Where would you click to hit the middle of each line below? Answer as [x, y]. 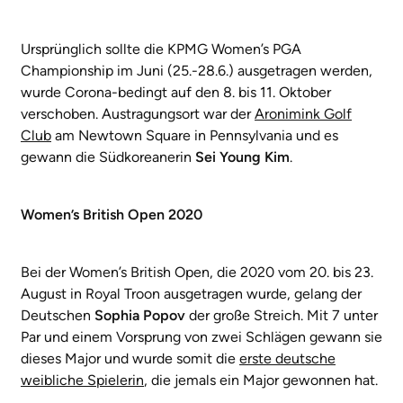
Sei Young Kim [242, 157]
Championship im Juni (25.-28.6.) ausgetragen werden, [197, 70]
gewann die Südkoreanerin [108, 157]
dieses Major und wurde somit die [130, 358]
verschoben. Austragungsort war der [138, 113]
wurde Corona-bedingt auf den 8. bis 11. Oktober [176, 92]
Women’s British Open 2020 [112, 214]
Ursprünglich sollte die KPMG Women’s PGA [161, 49]
